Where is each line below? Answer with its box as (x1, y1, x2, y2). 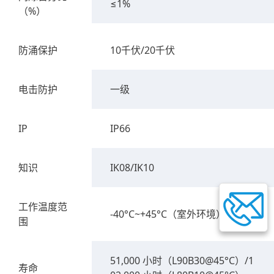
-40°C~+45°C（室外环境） (110, 207, 226, 221)
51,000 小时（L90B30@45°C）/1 (110, 253, 254, 267)
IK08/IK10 (110, 160, 154, 174)
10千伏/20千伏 (110, 43, 175, 57)
